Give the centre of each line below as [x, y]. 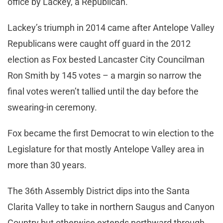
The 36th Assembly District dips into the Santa [99, 191]
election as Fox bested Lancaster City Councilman [106, 60]
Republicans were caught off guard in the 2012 [99, 44]
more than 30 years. [47, 165]
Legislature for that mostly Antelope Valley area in [106, 149]
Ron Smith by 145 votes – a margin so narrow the [105, 76]
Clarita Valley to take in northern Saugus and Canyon [111, 207]
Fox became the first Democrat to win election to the [111, 133]
